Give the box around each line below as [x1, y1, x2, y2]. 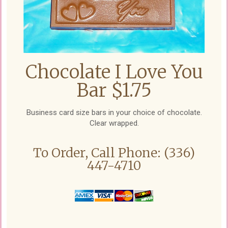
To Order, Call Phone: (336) [33, 144, 195, 161]
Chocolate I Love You [25, 60, 203, 83]
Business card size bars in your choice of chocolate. [26, 107, 202, 117]
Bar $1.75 [76, 78, 152, 102]
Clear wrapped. [89, 118, 139, 128]
